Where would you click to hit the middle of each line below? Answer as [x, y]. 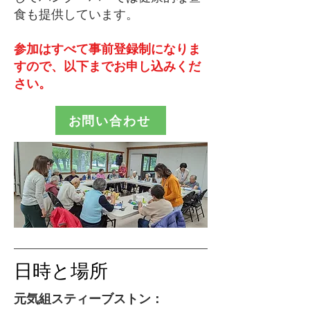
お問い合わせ [109, 120]
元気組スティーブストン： [89, 298]
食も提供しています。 [76, 14]
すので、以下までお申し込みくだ [107, 66]
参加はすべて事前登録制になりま [107, 48]
